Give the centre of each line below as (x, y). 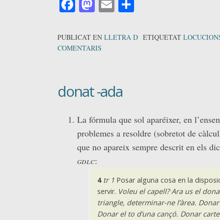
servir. (107, 191)
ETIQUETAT (163, 37)
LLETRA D (121, 37)
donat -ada (90, 91)
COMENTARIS (80, 48)
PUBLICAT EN (81, 37)
